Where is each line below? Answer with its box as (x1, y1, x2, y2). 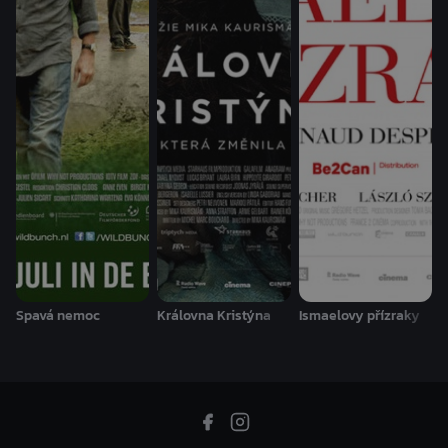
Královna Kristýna (157, 305, 272, 327)
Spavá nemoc (16, 305, 100, 327)
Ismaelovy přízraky (298, 305, 420, 327)
